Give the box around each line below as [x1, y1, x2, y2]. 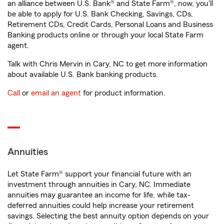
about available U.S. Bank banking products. [7, 70, 158, 79]
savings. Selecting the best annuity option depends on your [7, 212, 209, 220]
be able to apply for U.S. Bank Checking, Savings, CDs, [7, 10, 193, 18]
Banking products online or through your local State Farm [7, 31, 203, 39]
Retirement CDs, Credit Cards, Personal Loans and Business [7, 20, 213, 29]
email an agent [31, 89, 81, 97]
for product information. [81, 89, 165, 97]
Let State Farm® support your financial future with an [7, 170, 191, 178]
